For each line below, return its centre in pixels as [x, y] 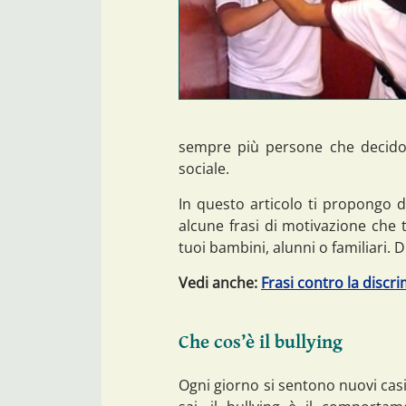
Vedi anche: [220, 282]
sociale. [204, 168]
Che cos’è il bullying [261, 343]
